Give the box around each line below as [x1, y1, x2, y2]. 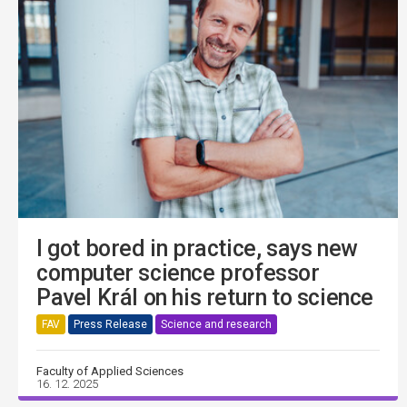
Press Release [74, 317, 147, 331]
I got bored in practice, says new [36, 235, 358, 263]
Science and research [161, 317, 272, 331]
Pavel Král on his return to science [36, 284, 374, 312]
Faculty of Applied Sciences [36, 364, 184, 379]
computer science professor [36, 260, 320, 287]
